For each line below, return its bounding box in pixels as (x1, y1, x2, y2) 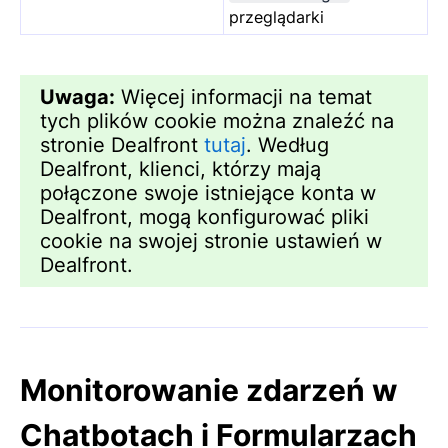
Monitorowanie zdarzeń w (20, 372, 398, 409)
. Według (246, 133, 329, 158)
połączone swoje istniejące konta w (40, 181, 376, 206)
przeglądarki (229, 7, 324, 28)
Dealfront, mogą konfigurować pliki (40, 205, 369, 230)
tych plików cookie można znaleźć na (40, 109, 394, 134)
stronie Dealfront (40, 133, 204, 158)
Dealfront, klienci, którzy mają (40, 157, 321, 182)
